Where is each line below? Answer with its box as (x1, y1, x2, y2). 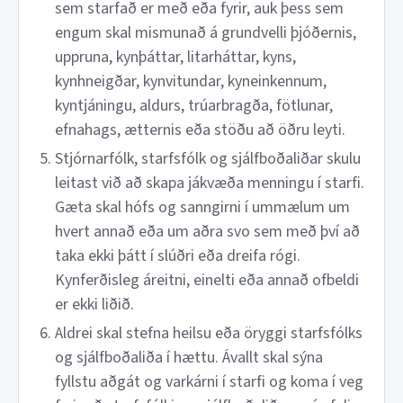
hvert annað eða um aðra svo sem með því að (55, 220, 360, 243)
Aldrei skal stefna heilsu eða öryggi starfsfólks (55, 322, 363, 345)
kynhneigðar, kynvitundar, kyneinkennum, (55, 70, 327, 93)
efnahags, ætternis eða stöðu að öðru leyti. (55, 119, 345, 141)
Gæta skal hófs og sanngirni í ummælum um (55, 196, 350, 219)
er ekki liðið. (55, 293, 134, 316)
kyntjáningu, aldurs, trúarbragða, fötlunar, (55, 94, 333, 117)
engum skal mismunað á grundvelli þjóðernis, (55, 22, 356, 44)
